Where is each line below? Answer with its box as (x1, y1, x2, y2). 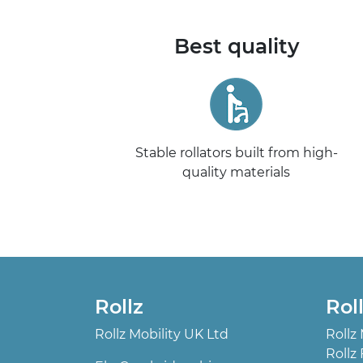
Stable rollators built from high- (135, 145, 338, 161)
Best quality (173, 34, 299, 59)
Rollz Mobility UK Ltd (95, 327, 228, 343)
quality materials (182, 164, 291, 181)
